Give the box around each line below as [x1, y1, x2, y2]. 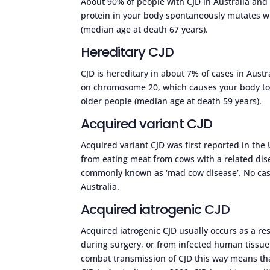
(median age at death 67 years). [81, 23, 209, 35]
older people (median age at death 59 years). [81, 95, 262, 107]
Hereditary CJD [81, 42, 174, 61]
